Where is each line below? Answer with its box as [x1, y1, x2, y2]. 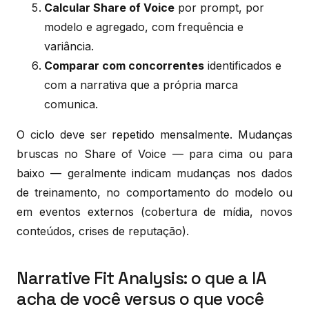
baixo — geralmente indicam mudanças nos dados [17, 166, 292, 180]
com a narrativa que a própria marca [44, 77, 238, 92]
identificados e [204, 58, 281, 72]
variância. [44, 39, 94, 53]
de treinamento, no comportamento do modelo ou [17, 185, 292, 199]
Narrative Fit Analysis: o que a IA [17, 267, 266, 289]
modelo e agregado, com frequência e [44, 19, 243, 34]
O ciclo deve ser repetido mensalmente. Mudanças [17, 127, 292, 141]
